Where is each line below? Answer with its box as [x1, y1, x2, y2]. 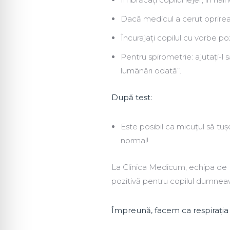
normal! [121, 136, 148, 146]
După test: [111, 92, 152, 103]
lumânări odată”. [121, 66, 181, 76]
